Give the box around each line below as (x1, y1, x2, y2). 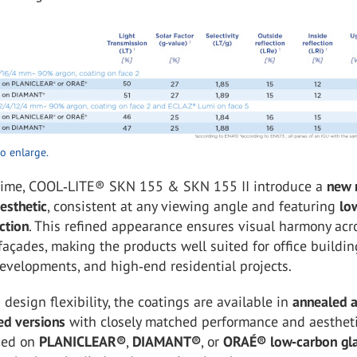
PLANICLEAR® (39, 332, 127, 351)
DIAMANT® (132, 332, 202, 351)
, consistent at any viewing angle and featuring (47, 197, 340, 215)
